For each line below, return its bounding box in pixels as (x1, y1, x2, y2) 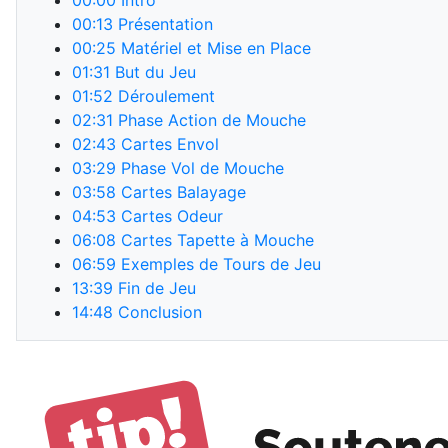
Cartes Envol (116, 134, 219, 154)
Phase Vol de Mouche (116, 158, 284, 178)
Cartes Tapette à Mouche (116, 230, 314, 250)
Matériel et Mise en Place (116, 38, 311, 58)
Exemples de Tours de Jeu (116, 254, 321, 274)
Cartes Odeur (116, 206, 223, 226)
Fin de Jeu (113, 278, 196, 298)
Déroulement (113, 86, 215, 106)
